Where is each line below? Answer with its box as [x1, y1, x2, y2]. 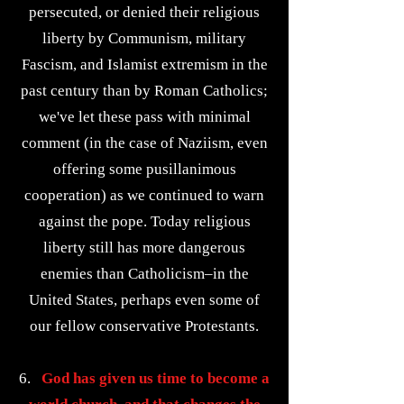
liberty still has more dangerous [43, 239, 245, 256]
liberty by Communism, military [42, 30, 246, 47]
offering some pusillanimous [52, 161, 236, 178]
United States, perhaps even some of [29, 291, 260, 308]
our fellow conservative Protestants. [30, 317, 259, 335]
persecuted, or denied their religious [29, 4, 260, 21]
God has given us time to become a [41, 370, 270, 387]
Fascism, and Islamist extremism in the [21, 56, 268, 73]
